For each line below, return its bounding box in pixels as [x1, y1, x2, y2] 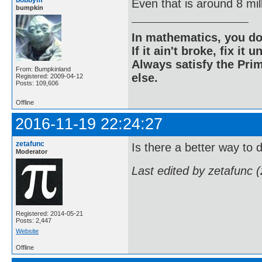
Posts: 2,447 [16, 216, 51, 224]
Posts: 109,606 [16, 79, 58, 87]
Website [16, 227, 39, 235]
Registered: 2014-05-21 [16, 209, 83, 217]
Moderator [16, 147, 47, 155]
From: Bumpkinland [16, 65, 71, 73]
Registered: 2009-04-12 [16, 72, 83, 80]
